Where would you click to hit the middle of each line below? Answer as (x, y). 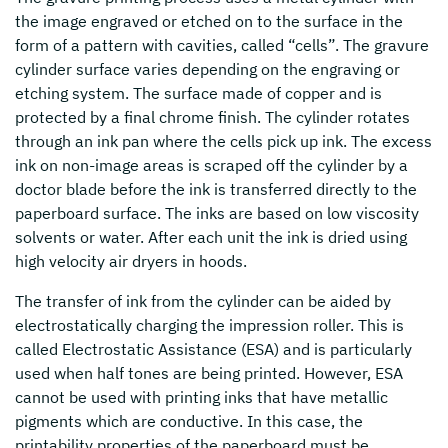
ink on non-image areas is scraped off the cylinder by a (211, 165)
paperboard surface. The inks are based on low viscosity (217, 213)
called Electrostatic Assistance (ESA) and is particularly (213, 349)
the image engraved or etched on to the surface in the (209, 21)
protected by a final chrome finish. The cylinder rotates (212, 117)
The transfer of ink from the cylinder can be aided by (203, 301)
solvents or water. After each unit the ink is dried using (211, 237)
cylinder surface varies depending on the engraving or (207, 69)
